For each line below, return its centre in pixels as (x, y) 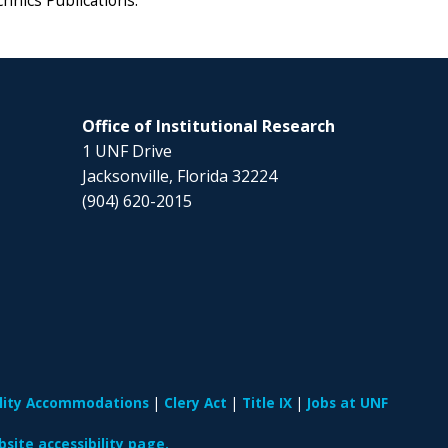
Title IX (266, 403)
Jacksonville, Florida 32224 (180, 175)
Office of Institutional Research (209, 125)
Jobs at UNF (347, 403)
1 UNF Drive (127, 150)
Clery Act (195, 403)
